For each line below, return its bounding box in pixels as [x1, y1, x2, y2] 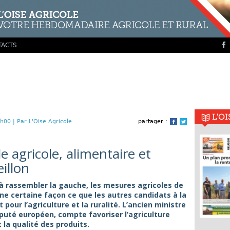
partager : [138, 118, 167, 125]
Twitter [187, 119, 207, 126]
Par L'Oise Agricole [17, 118, 72, 125]
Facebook [177, 119, 206, 126]
